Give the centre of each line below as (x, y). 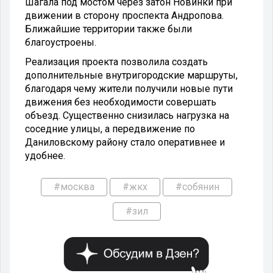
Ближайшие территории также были (108, 29)
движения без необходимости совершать (121, 102)
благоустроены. (61, 42)
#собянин (197, 186)
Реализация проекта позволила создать (116, 62)
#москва (74, 186)
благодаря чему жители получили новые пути (129, 88)
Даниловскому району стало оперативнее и (125, 142)
